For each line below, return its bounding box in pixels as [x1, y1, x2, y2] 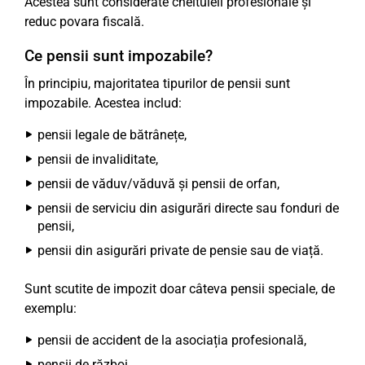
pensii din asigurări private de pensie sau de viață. [37, 243, 323, 258]
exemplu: [24, 301, 77, 316]
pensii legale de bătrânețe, [37, 127, 187, 143]
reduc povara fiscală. [24, 14, 144, 29]
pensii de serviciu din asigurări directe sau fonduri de [37, 200, 339, 216]
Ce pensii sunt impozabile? [24, 46, 213, 65]
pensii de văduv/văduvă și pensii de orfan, [37, 176, 279, 191]
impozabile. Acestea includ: [24, 95, 182, 111]
